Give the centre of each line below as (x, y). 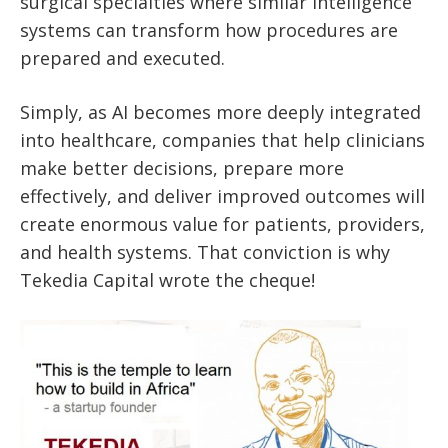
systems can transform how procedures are (209, 29)
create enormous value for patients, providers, (222, 223)
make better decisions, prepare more (182, 167)
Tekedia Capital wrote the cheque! (167, 279)
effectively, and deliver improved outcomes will (222, 195)
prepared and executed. (122, 57)
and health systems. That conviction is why (205, 251)
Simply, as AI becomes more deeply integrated (220, 111)
